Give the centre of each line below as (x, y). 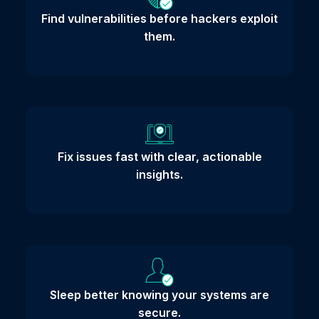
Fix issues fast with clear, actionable (159, 157)
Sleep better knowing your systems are (159, 295)
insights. (159, 175)
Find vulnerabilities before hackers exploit (159, 19)
